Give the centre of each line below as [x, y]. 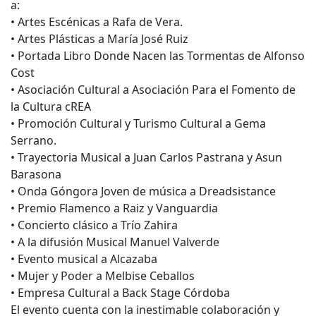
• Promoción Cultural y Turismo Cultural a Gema [138, 123]
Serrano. [34, 140]
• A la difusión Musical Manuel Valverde [115, 242]
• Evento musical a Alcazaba [84, 259]
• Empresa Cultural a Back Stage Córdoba [120, 293]
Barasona [36, 174]
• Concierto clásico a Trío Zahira [94, 225]
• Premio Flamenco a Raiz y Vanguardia [114, 208]
